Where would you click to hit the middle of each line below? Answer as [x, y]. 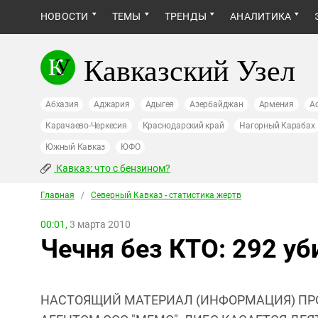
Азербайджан [216, 104]
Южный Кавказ [76, 147]
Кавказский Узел [190, 70]
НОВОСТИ [65, 16]
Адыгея [160, 104]
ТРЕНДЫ [186, 16]
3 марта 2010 [99, 224]
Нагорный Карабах [277, 126]
